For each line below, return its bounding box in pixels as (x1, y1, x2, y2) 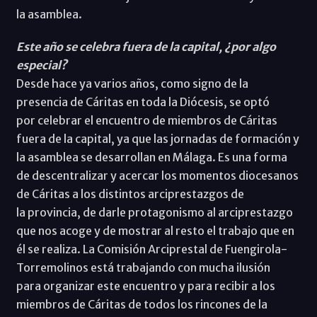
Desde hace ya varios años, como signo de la (16, 76, 248, 91)
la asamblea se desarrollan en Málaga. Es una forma (16, 149, 287, 164)
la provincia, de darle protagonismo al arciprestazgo (16, 204, 293, 219)
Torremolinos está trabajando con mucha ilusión (16, 260, 270, 275)
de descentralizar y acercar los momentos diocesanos (16, 168, 299, 183)
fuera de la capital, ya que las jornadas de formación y (16, 131, 299, 146)
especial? (16, 57, 67, 72)
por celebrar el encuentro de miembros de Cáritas (16, 113, 277, 127)
